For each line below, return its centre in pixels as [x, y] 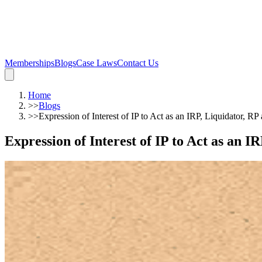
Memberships [30, 63]
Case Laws [96, 63]
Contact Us [138, 63]
